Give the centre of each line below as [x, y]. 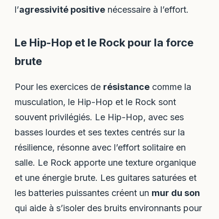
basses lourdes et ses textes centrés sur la [100, 132]
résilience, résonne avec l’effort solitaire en [100, 148]
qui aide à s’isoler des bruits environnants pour [109, 208]
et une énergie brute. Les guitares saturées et [106, 178]
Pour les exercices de [59, 87]
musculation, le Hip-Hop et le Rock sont [96, 102]
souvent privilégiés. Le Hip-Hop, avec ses [99, 117]
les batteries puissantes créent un [83, 193]
